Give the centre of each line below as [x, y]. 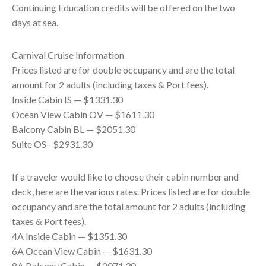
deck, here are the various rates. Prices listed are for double [131, 191]
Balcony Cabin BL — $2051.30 [74, 129]
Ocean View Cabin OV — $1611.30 [83, 114]
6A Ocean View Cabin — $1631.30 [82, 251]
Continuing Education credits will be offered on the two [123, 7]
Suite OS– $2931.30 [52, 144]
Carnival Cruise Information [68, 55]
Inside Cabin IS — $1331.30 [67, 99]
